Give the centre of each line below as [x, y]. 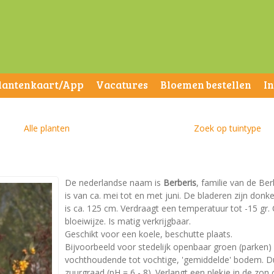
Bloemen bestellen [206, 85]
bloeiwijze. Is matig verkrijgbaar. [128, 221]
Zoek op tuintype [227, 128]
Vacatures [122, 85]
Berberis [180, 183]
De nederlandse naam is [114, 183]
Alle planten [47, 128]
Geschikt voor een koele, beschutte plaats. [149, 234]
